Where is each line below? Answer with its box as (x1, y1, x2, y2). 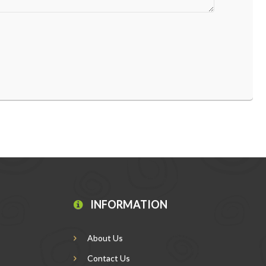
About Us (85, 233, 123, 243)
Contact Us (85, 253, 130, 263)
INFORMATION (88, 198, 167, 211)
